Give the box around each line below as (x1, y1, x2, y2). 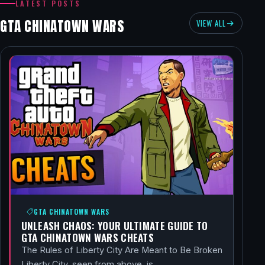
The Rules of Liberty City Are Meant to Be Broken (21, 244, 222, 256)
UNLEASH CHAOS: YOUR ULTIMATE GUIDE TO (21, 217, 208, 233)
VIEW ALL (196, 17, 227, 29)
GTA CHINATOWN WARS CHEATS (21, 229, 154, 245)
